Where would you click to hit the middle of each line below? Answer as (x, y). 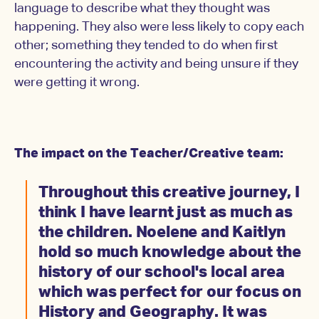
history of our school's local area (162, 273)
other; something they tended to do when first (146, 46)
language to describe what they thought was (142, 9)
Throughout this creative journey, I (169, 193)
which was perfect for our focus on (170, 293)
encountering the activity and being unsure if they (156, 64)
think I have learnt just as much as (166, 213)
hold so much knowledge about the (170, 253)
